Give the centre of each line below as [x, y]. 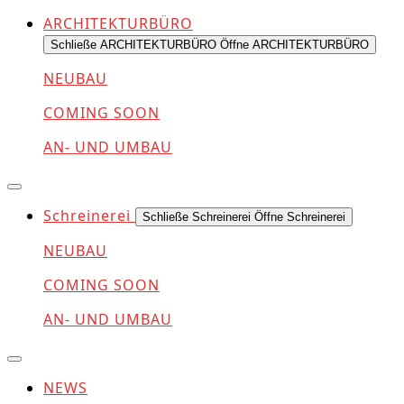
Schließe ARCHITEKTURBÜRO [133, 44]
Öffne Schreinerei [300, 216]
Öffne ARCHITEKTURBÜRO [294, 44]
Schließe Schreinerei [197, 216]
